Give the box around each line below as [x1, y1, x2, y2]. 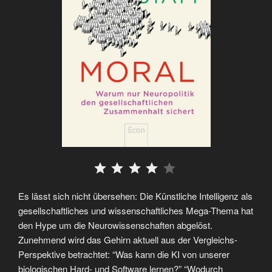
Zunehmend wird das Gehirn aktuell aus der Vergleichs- [18, 233, 237, 246]
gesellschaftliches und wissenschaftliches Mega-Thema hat [18, 204, 253, 217]
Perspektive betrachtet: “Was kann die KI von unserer [18, 248, 229, 261]
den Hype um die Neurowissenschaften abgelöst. [18, 219, 212, 232]
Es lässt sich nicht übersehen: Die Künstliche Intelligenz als [18, 189, 253, 203]
